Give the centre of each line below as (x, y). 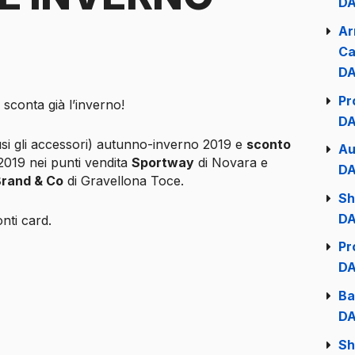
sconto (269, 144)
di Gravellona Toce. (124, 180)
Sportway (163, 162)
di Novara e (231, 162)
